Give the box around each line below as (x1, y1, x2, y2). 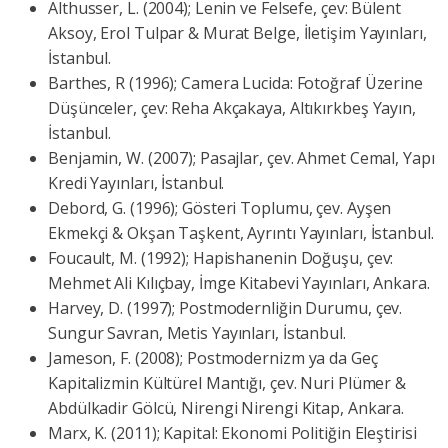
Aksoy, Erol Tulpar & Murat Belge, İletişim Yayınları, (48, 22, 427, 45)
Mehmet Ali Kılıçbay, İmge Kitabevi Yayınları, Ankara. (48, 272, 430, 295)
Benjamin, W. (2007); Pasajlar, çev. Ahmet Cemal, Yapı (48, 147, 435, 170)
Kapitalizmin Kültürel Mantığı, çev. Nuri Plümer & (48, 372, 407, 395)
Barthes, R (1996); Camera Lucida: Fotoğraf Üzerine (48, 72, 423, 95)
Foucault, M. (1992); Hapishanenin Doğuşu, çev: (48, 247, 394, 270)
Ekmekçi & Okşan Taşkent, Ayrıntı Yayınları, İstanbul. (48, 222, 434, 245)
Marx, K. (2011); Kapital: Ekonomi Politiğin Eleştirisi (48, 422, 417, 445)
